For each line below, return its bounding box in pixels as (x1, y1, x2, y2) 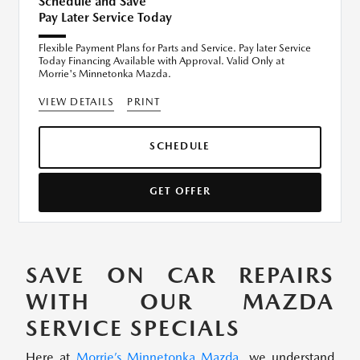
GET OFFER (149, 185, 211, 198)
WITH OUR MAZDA (26, 288, 334, 316)
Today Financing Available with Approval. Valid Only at (39, 55, 284, 67)
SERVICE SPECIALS (26, 314, 240, 342)
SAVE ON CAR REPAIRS (26, 261, 334, 289)
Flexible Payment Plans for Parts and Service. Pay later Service (39, 42, 311, 55)
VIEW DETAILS (39, 96, 115, 108)
